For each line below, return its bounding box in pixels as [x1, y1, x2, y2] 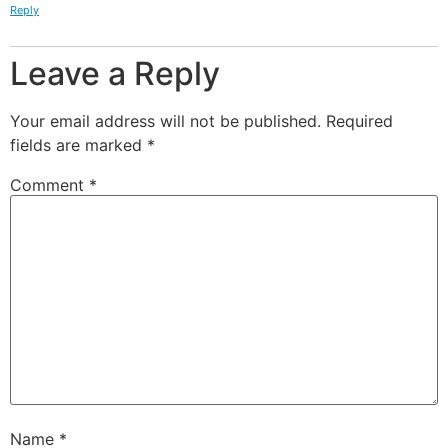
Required [326, 110, 393, 131]
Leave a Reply [10, 53, 220, 93]
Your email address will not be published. [10, 110, 321, 131]
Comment [10, 174, 89, 195]
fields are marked [10, 134, 147, 155]
